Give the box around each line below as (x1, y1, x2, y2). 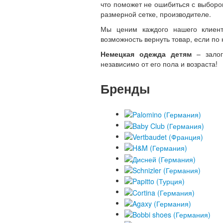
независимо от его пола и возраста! (101, 59, 218, 69)
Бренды (101, 80, 150, 98)
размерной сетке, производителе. (101, 9, 211, 19)
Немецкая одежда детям (101, 49, 192, 59)
